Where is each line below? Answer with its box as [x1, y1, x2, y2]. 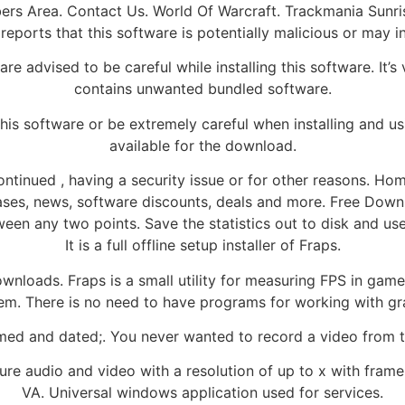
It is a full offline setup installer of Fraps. [64, 236, 341, 255]
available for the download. [108, 136, 297, 155]
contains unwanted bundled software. [73, 80, 332, 99]
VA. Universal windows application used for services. [22, 383, 383, 402]
